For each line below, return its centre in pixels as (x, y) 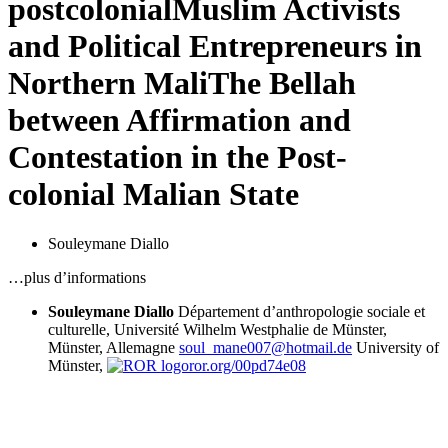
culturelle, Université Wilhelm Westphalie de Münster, (217, 329)
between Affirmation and (179, 120)
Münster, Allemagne (111, 347)
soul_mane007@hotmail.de (265, 347)
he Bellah (292, 83)
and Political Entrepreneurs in (215, 46)
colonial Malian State (153, 194)
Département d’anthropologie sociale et (301, 311)
